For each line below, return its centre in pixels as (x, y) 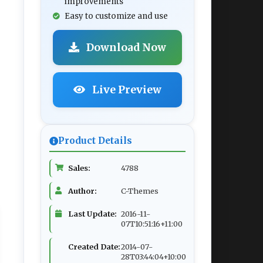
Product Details (95, 141)
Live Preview (126, 90)
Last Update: (92, 214)
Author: (82, 191)
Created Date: (94, 247)
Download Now (125, 48)
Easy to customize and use (116, 16)
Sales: (79, 168)
